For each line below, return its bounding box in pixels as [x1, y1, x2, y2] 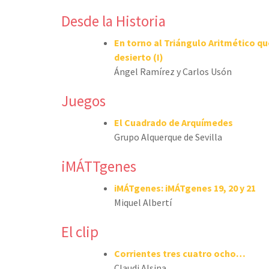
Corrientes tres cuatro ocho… [114, 247, 246, 259]
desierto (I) [114, 50, 163, 63]
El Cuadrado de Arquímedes [114, 116, 233, 128]
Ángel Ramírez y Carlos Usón [114, 65, 232, 77]
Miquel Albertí [114, 196, 172, 208]
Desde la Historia [61, 11, 166, 31]
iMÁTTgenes [61, 156, 136, 176]
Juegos [61, 91, 106, 110]
